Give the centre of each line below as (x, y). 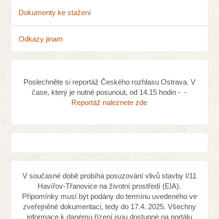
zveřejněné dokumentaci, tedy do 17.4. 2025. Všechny (109, 207)
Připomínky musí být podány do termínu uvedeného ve (109, 197)
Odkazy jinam (41, 39)
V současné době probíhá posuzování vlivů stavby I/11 (109, 176)
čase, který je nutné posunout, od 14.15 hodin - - (109, 92)
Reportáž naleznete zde (109, 103)
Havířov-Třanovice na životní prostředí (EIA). (109, 186)
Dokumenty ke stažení (55, 13)
